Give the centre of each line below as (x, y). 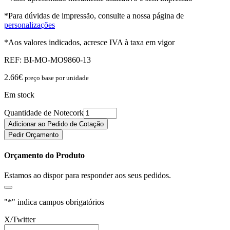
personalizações (30, 25)
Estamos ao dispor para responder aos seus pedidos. (88, 176)
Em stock (19, 94)
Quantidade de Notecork (44, 112)
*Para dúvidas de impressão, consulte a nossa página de (94, 15)
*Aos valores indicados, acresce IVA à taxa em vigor (89, 42)
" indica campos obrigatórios (58, 202)
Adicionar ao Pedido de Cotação (56, 124)
